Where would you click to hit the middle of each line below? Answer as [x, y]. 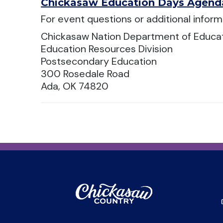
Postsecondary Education [99, 61]
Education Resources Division [107, 49]
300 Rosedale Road [85, 74]
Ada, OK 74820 [75, 86]
